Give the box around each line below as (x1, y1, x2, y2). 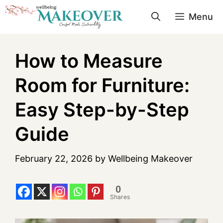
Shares (110, 193, 130, 201)
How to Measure (15, 49, 163, 72)
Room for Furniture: (15, 74, 190, 97)
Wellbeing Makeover (108, 153, 193, 164)
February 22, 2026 (15, 153, 93, 164)
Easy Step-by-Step (15, 98, 189, 121)
